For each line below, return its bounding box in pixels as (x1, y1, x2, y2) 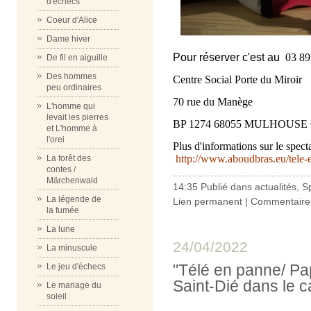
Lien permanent (173, 195, 242, 207)
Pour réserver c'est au (173, 51, 283, 63)
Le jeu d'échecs (47, 262, 106, 271)
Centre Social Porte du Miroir (173, 73, 308, 85)
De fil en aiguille (47, 53, 108, 62)
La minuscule (47, 243, 97, 253)
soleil (47, 292, 67, 301)
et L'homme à (47, 124, 97, 133)
